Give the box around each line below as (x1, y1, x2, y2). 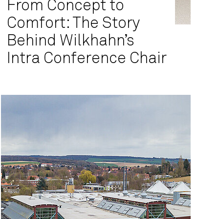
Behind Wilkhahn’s (7, 33, 134, 49)
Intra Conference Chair (7, 51, 167, 66)
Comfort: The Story (7, 16, 140, 31)
